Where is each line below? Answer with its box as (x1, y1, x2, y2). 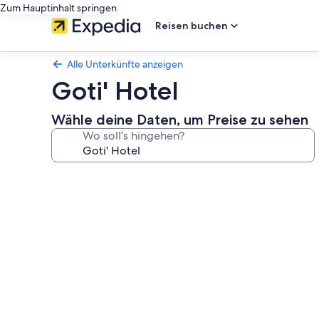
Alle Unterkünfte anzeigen (67, 58, 183, 70)
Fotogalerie (51, 167, 145, 188)
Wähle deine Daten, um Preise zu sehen (51, 111, 308, 128)
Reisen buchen (155, 19, 228, 32)
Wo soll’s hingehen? (83, 128, 184, 143)
